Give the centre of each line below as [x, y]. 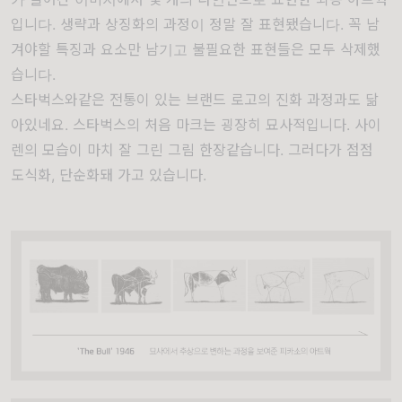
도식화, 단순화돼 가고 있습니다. [109, 175]
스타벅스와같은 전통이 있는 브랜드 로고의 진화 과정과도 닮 [195, 100]
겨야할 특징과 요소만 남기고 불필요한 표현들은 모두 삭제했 [196, 50]
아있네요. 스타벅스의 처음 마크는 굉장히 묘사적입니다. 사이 [196, 125]
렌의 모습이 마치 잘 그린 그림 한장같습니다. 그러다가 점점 [192, 150]
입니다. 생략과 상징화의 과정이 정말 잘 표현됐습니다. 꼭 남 [195, 25]
